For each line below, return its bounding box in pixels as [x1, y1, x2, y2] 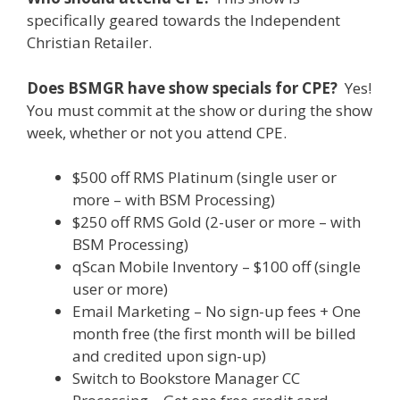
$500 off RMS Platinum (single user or [72, 167, 337, 187]
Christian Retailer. [27, 32, 152, 53]
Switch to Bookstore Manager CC [72, 368, 300, 388]
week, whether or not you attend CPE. [27, 121, 287, 143]
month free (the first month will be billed [72, 323, 356, 344]
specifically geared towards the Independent [27, 10, 340, 30]
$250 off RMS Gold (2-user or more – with [72, 212, 361, 232]
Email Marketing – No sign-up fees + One [72, 301, 361, 321]
